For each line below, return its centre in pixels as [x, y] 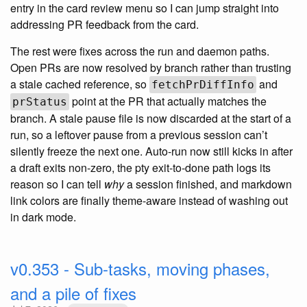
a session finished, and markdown [208, 184]
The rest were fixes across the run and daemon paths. [140, 51]
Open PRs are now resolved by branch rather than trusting [151, 68]
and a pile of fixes [73, 293]
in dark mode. [43, 217]
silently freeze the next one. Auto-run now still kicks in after [151, 151]
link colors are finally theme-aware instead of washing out [149, 201]
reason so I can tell [57, 184]
